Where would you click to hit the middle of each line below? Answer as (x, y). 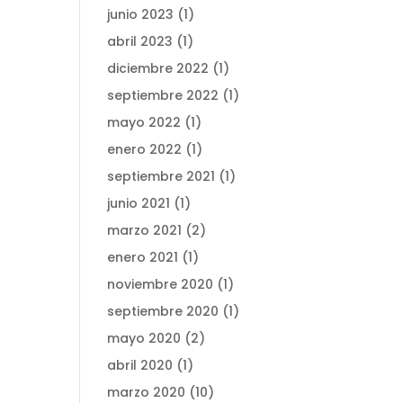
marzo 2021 (145, 230)
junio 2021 (139, 203)
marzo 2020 (147, 392)
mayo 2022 (144, 122)
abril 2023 (140, 41)
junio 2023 (141, 14)
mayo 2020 (144, 338)
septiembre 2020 (163, 311)
